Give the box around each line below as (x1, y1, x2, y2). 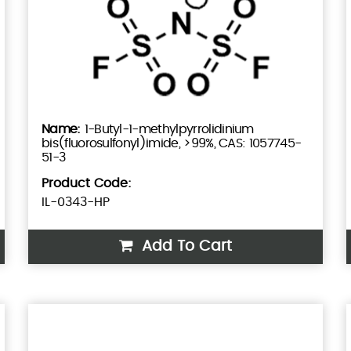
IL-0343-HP (41, 196, 110, 209)
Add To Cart (137, 239, 232, 255)
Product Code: (41, 177, 132, 190)
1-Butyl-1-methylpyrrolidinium (84, 123, 254, 136)
